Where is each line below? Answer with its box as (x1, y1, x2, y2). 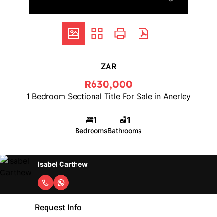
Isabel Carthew (38, 159, 88, 168)
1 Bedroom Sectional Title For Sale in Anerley (26, 92, 191, 101)
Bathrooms (108, 126, 142, 135)
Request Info (34, 202, 82, 212)
